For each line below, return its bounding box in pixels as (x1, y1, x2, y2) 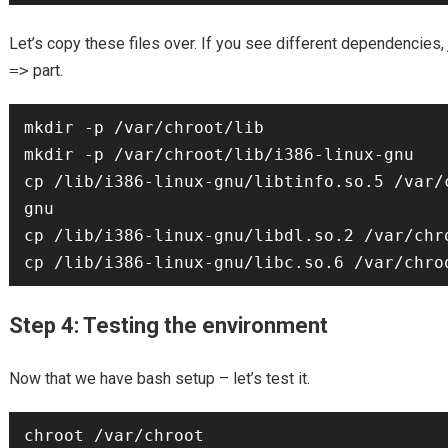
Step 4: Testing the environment (8, 313, 328, 338)
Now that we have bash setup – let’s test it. (8, 369, 310, 388)
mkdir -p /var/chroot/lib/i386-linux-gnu (23, 145, 414, 164)
